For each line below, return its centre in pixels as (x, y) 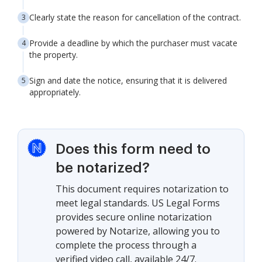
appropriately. (55, 92)
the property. (54, 55)
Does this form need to (133, 149)
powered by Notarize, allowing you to (138, 231)
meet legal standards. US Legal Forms (138, 203)
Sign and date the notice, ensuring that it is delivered (128, 81)
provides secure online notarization (134, 217)
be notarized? (103, 168)
